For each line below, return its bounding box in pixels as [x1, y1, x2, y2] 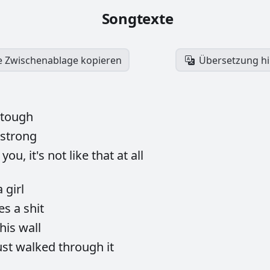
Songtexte [101, 8, 174, 29]
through [58, 239, 107, 256]
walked [16, 239, 58, 256]
